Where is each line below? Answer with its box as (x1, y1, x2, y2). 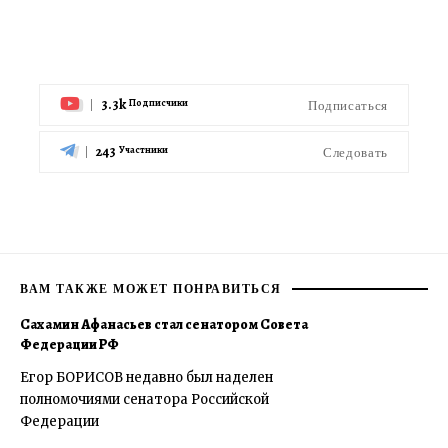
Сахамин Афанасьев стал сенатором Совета (20, 315, 308, 335)
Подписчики (129, 96, 188, 110)
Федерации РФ (20, 335, 119, 355)
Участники (119, 143, 168, 157)
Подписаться (307, 95, 388, 115)
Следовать (323, 142, 388, 162)
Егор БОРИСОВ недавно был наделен (20, 369, 273, 387)
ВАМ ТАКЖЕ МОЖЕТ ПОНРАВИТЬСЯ (20, 280, 282, 298)
